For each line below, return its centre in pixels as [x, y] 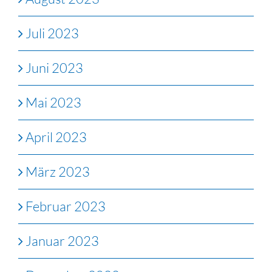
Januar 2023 [62, 241]
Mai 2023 [53, 103]
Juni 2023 [54, 68]
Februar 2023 [66, 206]
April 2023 [56, 137]
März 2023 [58, 172]
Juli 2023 [52, 33]
